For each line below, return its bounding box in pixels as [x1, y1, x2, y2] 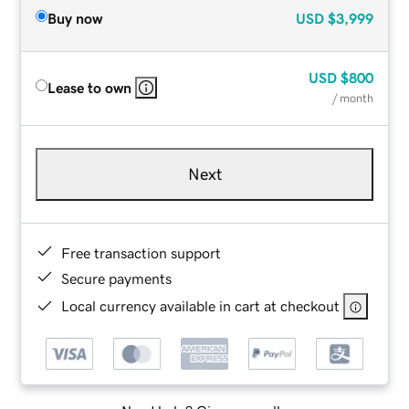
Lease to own [47, 79, 132, 95]
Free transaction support [61, 245, 222, 260]
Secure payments [61, 270, 173, 286]
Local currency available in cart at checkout [61, 298, 341, 313]
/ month [331, 91, 373, 104]
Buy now [47, 10, 103, 26]
